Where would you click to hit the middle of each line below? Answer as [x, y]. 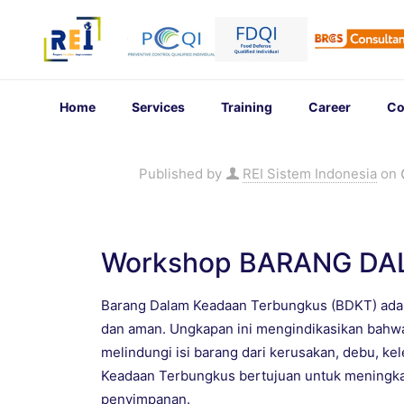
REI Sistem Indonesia [310, 174]
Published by [180, 174]
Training [246, 107]
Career [329, 107]
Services [158, 107]
